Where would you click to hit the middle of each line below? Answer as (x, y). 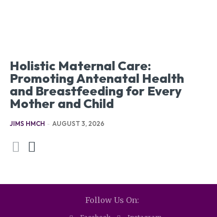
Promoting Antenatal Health (97, 78)
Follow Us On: (112, 200)
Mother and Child (62, 104)
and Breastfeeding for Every (96, 91)
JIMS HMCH (27, 124)
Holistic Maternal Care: (80, 66)
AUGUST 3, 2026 (78, 124)
